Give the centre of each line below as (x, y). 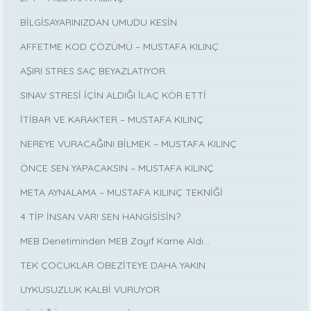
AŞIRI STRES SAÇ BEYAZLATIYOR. (94, 71)
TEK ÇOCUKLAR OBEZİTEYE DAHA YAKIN (113, 266)
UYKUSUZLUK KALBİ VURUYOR (90, 290)
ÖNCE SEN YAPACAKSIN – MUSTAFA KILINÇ (117, 168)
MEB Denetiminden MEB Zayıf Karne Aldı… (115, 241)
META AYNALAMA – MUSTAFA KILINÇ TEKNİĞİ (122, 193)
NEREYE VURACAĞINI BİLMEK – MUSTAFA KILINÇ (129, 144)
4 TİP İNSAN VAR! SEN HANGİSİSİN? (101, 217)
